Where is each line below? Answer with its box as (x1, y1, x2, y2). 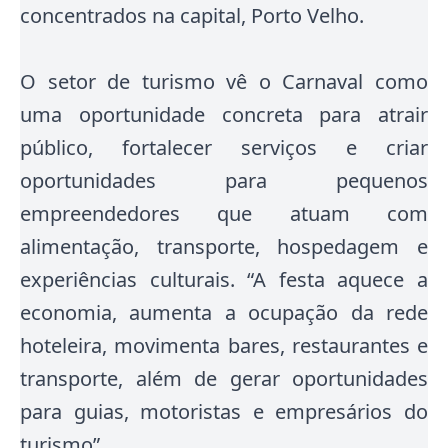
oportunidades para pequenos (20, 167, 428, 194)
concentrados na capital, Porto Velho (20, 2, 359, 29)
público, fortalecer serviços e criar (20, 134, 428, 161)
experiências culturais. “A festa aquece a (20, 266, 428, 293)
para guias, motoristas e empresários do (20, 398, 428, 425)
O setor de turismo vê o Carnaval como (20, 68, 428, 95)
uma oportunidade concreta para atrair (20, 101, 428, 128)
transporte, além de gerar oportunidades (20, 365, 428, 392)
